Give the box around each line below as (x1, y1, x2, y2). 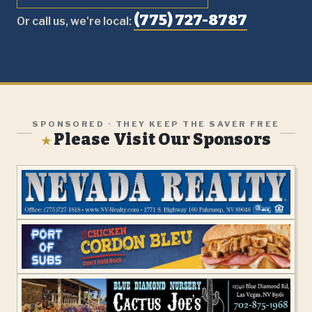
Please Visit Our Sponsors (51, 130, 272, 150)
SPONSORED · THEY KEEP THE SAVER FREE (32, 119, 280, 130)
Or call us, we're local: (17, 15, 134, 29)
